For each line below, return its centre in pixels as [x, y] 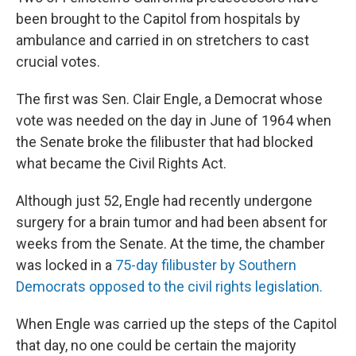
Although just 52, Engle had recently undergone [164, 201]
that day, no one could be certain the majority [156, 345]
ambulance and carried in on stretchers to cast [163, 40]
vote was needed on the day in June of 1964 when [174, 120]
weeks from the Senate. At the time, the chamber [170, 244]
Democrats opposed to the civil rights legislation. [169, 286]
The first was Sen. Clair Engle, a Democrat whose [169, 99]
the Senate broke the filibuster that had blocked [164, 142]
